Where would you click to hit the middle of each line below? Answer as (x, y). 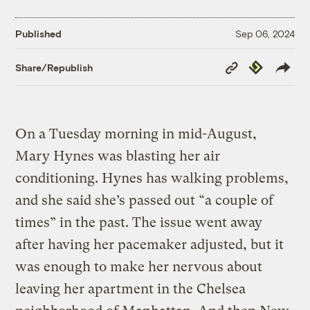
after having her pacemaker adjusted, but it (150, 245)
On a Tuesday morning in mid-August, (136, 134)
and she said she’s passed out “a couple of (145, 201)
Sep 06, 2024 (265, 33)
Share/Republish (54, 67)
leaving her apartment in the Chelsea (131, 289)
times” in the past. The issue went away (139, 223)
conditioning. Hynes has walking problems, (152, 179)
